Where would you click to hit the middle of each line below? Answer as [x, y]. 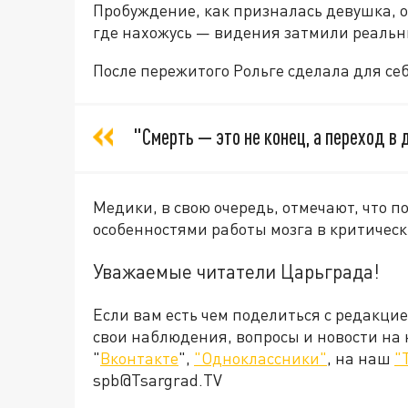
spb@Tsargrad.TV [158, 380]
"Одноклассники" [260, 358]
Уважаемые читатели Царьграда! [236, 272]
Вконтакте [139, 358]
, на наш [361, 358]
